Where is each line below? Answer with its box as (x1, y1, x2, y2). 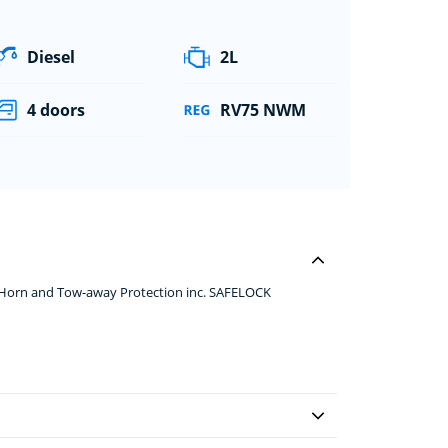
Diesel (27, 45, 76, 68)
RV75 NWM (219, 98, 306, 121)
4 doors (27, 98, 86, 121)
